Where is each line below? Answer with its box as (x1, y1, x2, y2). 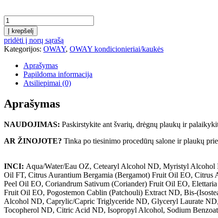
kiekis (3, 15, 21, 24)
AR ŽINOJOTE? (4, 136, 62, 145)
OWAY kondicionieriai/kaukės (70, 45, 163, 54)
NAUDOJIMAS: (4, 120, 60, 128)
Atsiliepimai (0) (23, 79, 71, 88)
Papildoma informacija (23, 70, 92, 79)
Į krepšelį (8, 27, 34, 35)
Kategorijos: (4, 45, 43, 54)
